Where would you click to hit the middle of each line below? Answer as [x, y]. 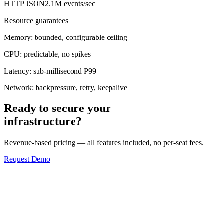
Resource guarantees [36, 20]
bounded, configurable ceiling [80, 37]
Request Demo [27, 159]
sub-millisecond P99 [64, 71]
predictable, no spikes [56, 54]
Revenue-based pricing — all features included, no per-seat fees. [104, 143]
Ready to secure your [57, 108]
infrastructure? [43, 122]
